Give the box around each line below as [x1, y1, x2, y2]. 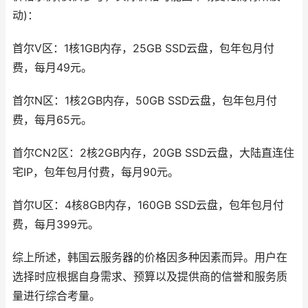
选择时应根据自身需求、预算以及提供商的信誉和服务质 [12, 269, 287, 283]
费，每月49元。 [12, 60, 92, 74]
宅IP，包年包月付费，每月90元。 [12, 165, 179, 179]
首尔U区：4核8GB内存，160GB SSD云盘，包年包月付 [12, 198, 284, 212]
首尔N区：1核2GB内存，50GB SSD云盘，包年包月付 [12, 93, 277, 107]
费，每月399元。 [12, 217, 99, 231]
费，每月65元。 [12, 113, 92, 126]
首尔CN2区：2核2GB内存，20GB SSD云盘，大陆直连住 [12, 146, 294, 159]
